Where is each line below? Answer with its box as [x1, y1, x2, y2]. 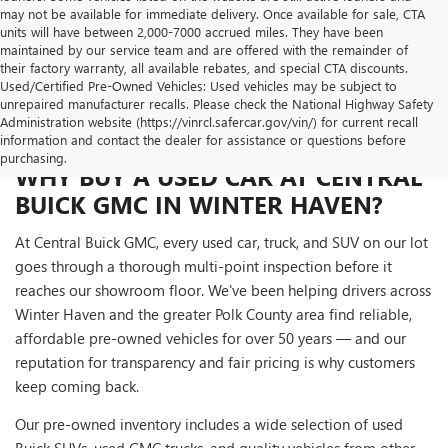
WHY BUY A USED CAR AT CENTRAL [15, 160, 422, 193]
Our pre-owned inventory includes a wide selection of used [15, 414, 403, 435]
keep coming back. [15, 376, 139, 397]
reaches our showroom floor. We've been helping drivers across [15, 280, 431, 301]
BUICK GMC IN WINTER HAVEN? [15, 188, 383, 221]
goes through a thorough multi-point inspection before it [15, 256, 392, 277]
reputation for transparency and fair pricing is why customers [15, 352, 415, 373]
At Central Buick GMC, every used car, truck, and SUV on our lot [15, 232, 428, 253]
